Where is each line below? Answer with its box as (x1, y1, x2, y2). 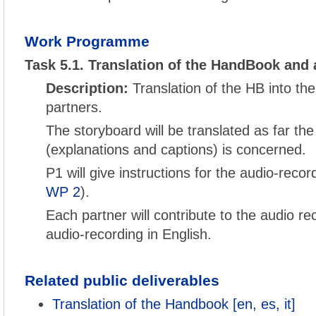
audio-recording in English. (46, 226, 212, 242)
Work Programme (25, 33, 150, 50)
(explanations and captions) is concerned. (46, 142, 306, 157)
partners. (46, 99, 102, 115)
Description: (46, 80, 128, 96)
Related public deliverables (25, 272, 219, 289)
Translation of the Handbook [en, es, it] (52, 296, 296, 312)
